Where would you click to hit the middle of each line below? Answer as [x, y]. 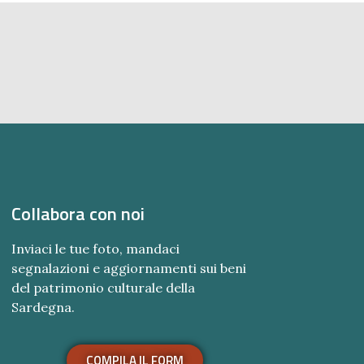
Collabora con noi [78, 213]
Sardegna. [43, 307]
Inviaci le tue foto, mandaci [95, 248]
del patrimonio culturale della [103, 287]
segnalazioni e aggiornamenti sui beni [128, 268]
